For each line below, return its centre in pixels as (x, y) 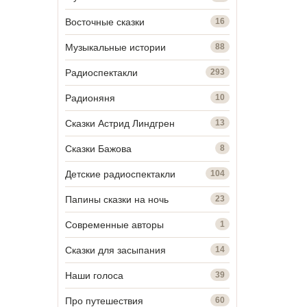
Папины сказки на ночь (116, 199)
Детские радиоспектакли (120, 174)
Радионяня (90, 98)
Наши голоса (94, 275)
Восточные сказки (105, 22)
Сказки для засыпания (115, 250)
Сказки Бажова (98, 148)
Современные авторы (114, 224)
